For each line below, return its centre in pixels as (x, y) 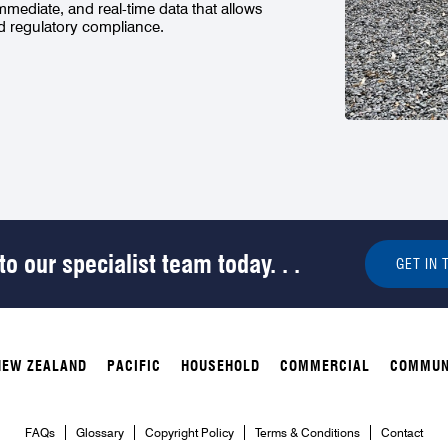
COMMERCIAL (325, 366)
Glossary (100, 433)
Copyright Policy (189, 433)
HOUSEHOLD (220, 366)
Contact (402, 433)
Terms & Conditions (307, 433)
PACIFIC (134, 366)
